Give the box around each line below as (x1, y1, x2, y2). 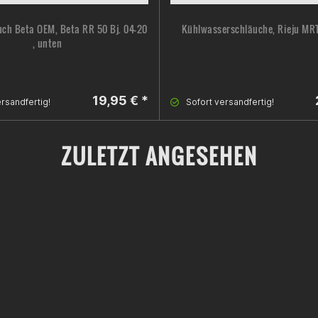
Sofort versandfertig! (185, 97, 274, 108)
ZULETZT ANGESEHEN (60, 140, 258, 172)
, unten (32, 35, 62, 51)
